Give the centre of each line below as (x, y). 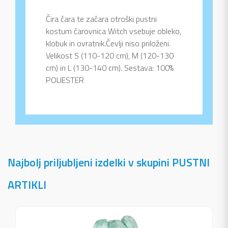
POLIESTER (65, 80)
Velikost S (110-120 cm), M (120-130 (110, 56)
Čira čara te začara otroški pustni (101, 19)
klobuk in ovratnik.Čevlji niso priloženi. (108, 44)
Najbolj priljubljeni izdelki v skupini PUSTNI (109, 163)
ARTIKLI (27, 185)
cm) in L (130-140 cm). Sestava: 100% (110, 68)
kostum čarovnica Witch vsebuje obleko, (113, 31)
